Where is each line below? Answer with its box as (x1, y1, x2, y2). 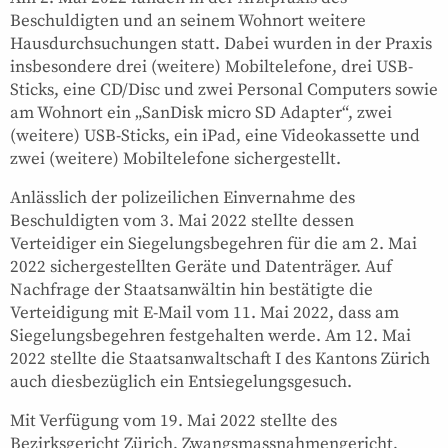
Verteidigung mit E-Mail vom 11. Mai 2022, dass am (10, 301, 399, 324)
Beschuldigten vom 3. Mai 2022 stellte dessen (10, 209, 354, 232)
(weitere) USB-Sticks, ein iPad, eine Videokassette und (10, 124, 420, 147)
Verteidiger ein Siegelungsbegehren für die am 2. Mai (10, 232, 417, 255)
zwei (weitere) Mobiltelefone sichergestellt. (10, 147, 341, 170)
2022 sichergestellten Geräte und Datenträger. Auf (10, 255, 392, 278)
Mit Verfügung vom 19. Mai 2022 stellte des (10, 409, 337, 432)
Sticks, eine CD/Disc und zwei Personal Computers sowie (10, 78, 438, 101)
